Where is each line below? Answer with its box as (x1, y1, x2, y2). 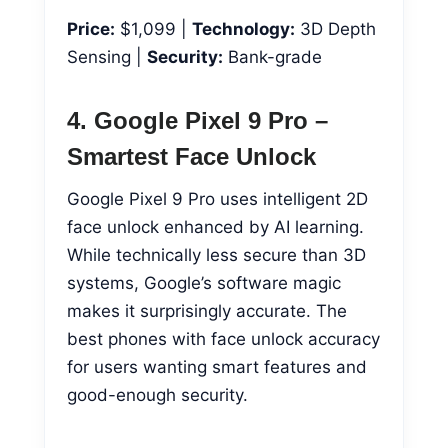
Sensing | (67, 46, 147, 67)
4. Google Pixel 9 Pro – (67, 106, 328, 134)
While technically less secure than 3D (67, 244, 366, 265)
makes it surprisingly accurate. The (67, 300, 347, 321)
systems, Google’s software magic (67, 272, 341, 293)
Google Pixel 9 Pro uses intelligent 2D (67, 188, 368, 209)
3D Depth (295, 18, 376, 39)
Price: (67, 18, 115, 39)
